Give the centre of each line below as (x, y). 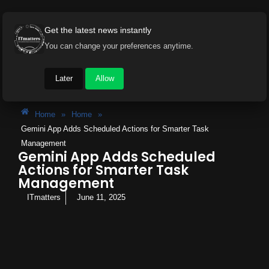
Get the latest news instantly (98, 30)
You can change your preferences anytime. (119, 46)
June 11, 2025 (101, 197)
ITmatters (44, 197)
